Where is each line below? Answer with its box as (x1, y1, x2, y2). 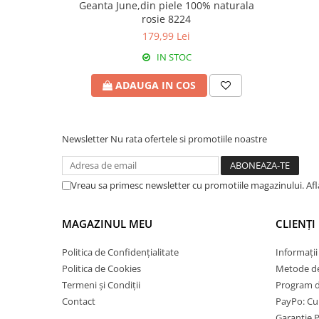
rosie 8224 (142, 12, 191, 26)
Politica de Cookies (62, 262, 141, 275)
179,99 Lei (142, 29, 190, 43)
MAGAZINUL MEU (62, 216, 152, 231)
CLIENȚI (276, 216, 315, 231)
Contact (62, 295, 95, 308)
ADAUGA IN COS (115, 78, 196, 92)
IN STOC (154, 51, 192, 63)
